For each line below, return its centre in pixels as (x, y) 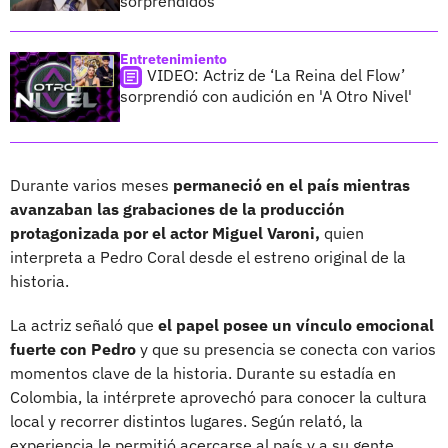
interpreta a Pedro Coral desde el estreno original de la (208, 256)
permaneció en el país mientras (291, 184)
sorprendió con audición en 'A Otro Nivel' (266, 95)
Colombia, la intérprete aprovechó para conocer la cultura (218, 396)
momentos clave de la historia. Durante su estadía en (203, 372)
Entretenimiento (173, 58)
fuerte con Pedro (73, 348)
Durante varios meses (91, 184)
